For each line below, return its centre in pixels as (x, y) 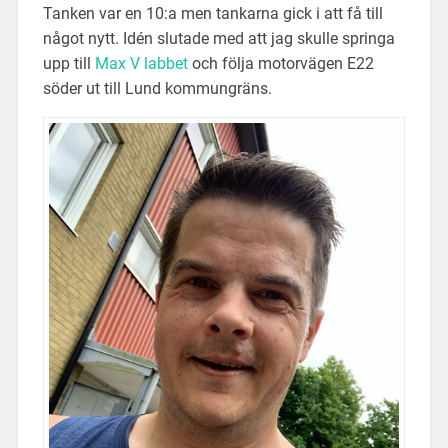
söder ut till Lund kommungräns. (157, 88)
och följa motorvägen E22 (280, 63)
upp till (68, 63)
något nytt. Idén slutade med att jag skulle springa (218, 38)
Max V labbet (141, 63)
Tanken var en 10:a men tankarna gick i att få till (212, 13)
